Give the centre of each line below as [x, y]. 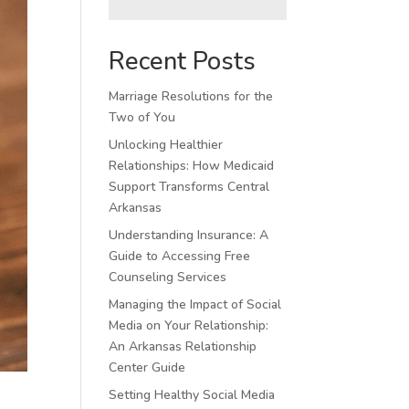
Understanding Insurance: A [189, 235]
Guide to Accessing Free [180, 256]
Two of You [142, 117]
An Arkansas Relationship [183, 346]
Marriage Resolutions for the [191, 96]
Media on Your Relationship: [189, 325]
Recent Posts [183, 62]
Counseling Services [168, 277]
